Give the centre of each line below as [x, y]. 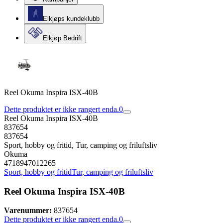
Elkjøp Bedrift [62, 38]
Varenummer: [28, 211]
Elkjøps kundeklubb [71, 19]
